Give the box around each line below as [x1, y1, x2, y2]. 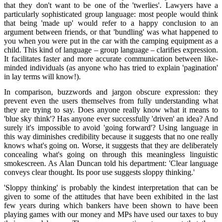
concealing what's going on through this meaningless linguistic [4, 150, 218, 159]
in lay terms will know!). [4, 72, 81, 81]
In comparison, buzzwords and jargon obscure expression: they [4, 87, 218, 96]
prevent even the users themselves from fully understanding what [4, 96, 218, 105]
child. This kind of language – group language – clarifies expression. [4, 45, 218, 54]
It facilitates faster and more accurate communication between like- [4, 54, 218, 63]
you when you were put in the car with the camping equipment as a [4, 36, 218, 45]
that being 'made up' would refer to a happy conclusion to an [4, 18, 218, 27]
